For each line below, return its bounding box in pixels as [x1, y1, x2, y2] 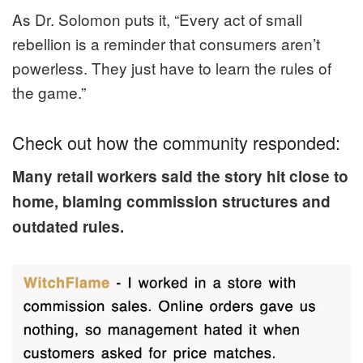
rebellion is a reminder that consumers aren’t [12, 32, 320, 55]
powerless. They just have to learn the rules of [12, 57, 331, 79]
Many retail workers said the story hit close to [12, 164, 348, 187]
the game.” [12, 81, 86, 104]
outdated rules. [12, 215, 124, 237]
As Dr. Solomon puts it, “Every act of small [12, 8, 302, 31]
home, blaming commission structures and [12, 190, 331, 212]
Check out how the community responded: [12, 130, 340, 156]
